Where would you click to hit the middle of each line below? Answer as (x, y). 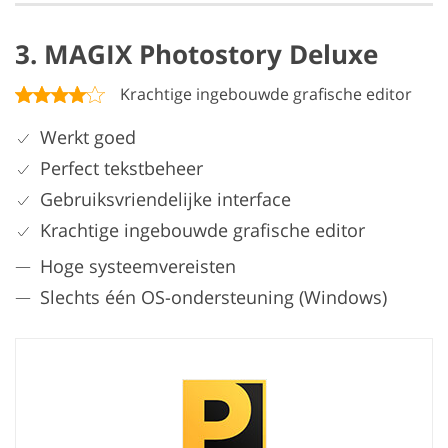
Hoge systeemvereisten (138, 266)
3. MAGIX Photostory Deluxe (196, 54)
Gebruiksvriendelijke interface (165, 199)
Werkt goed (88, 137)
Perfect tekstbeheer (121, 168)
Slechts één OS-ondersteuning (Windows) (213, 297)
